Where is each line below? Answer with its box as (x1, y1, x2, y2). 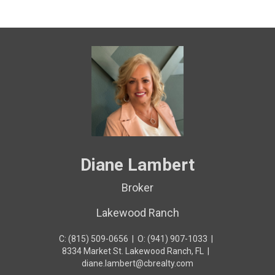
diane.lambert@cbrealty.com (82, 258, 193, 268)
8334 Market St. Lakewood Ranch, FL (62, 246, 204, 256)
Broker (122, 180, 153, 194)
